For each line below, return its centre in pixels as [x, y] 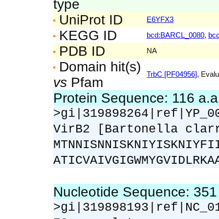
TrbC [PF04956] [172, 74]
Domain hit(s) [98, 66]
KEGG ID [86, 35]
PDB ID [80, 51]
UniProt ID [89, 20]
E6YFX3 [160, 19]
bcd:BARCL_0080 [175, 35]
